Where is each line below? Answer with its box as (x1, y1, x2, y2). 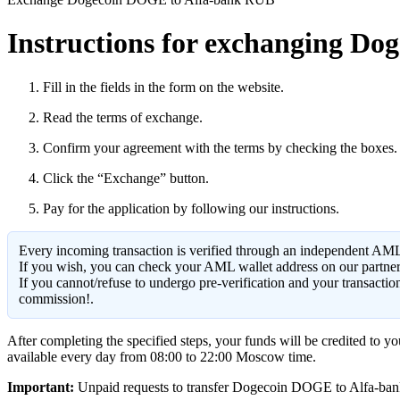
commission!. (19, 290, 94, 306)
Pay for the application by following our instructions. (43, 200, 339, 216)
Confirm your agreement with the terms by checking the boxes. (43, 139, 397, 155)
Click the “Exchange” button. (43, 170, 209, 186)
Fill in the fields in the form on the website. (43, 79, 284, 95)
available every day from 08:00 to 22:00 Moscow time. (7, 348, 316, 364)
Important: (7, 379, 74, 395)
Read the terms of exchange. (43, 109, 203, 125)
